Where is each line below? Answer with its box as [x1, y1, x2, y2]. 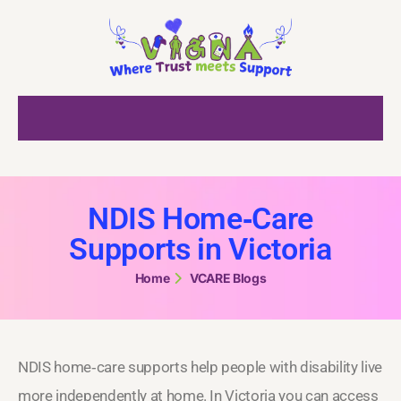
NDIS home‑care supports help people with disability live [18, 357, 382, 376]
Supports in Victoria [69, 230, 332, 267]
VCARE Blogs [189, 269, 267, 286]
